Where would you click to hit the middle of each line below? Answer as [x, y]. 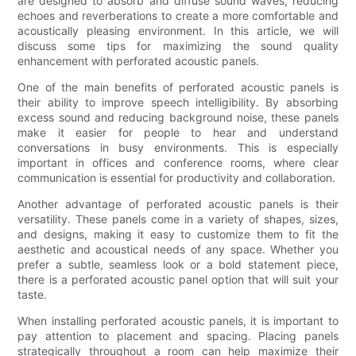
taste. [33, 294]
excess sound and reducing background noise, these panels [178, 117]
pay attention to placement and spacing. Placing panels [178, 335]
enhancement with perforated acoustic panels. [139, 60]
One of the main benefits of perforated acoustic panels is [178, 87]
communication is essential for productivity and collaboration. [177, 177]
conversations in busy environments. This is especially [178, 147]
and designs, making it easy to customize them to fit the [178, 234]
